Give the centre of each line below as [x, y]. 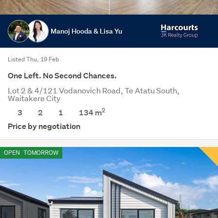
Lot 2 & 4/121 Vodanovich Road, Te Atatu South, [94, 90]
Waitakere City [34, 98]
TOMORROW [40, 152]
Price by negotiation [44, 126]
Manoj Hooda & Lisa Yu [86, 31]
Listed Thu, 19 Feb [33, 59]
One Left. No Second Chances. [62, 75]
